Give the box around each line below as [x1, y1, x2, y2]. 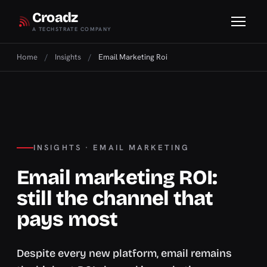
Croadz [32, 10, 78, 26]
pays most [17, 207, 118, 231]
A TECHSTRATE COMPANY [32, 26, 112, 33]
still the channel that [17, 186, 213, 210]
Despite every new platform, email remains [17, 247, 232, 260]
